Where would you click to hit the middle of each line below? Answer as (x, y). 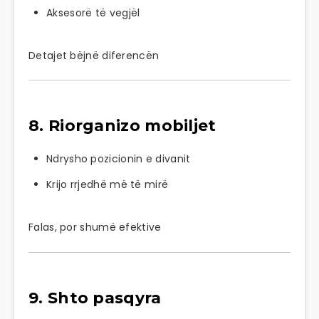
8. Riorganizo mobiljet (122, 125)
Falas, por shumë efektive (95, 228)
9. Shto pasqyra (95, 298)
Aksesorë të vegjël (93, 12)
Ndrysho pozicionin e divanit (119, 159)
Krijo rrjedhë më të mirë (108, 185)
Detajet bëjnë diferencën (94, 55)
